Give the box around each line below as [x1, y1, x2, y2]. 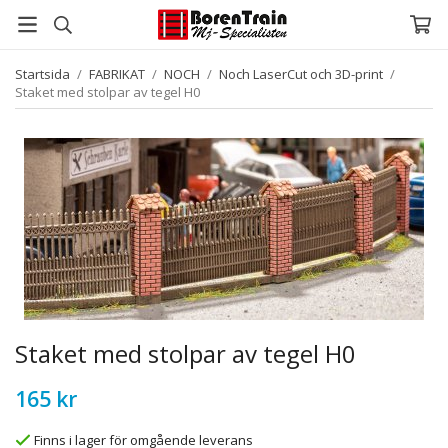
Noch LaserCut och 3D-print [219, 65, 383, 83]
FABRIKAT [89, 65, 145, 83]
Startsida [15, 65, 70, 83]
